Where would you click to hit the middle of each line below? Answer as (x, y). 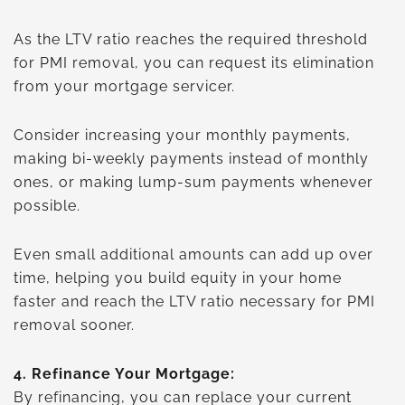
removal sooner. (74, 325)
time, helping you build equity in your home (178, 278)
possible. (49, 205)
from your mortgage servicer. (124, 86)
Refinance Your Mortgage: (133, 373)
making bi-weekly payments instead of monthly (191, 158)
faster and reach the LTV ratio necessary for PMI (194, 301)
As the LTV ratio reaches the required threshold (191, 39)
